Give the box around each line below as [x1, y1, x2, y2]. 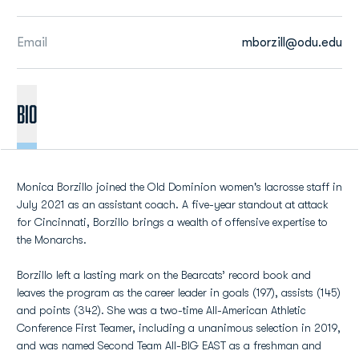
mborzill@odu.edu [242, 35, 342, 50]
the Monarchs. [17, 233, 87, 246]
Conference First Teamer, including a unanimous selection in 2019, [17, 321, 341, 334]
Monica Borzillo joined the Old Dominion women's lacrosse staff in [17, 180, 342, 193]
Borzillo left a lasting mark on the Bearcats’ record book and [17, 268, 311, 281]
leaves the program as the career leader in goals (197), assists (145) [17, 286, 341, 299]
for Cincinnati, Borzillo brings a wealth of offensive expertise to [17, 216, 328, 228]
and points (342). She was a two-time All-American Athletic [17, 304, 306, 317]
